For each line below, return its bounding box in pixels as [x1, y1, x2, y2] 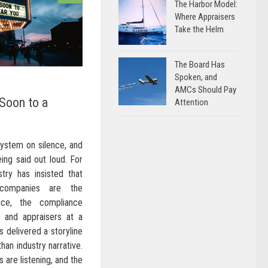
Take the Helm [175, 24, 224, 35]
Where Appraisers [175, 11, 235, 22]
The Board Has [175, 59, 225, 70]
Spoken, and [175, 72, 217, 83]
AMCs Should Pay [175, 84, 236, 95]
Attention [175, 97, 208, 108]
